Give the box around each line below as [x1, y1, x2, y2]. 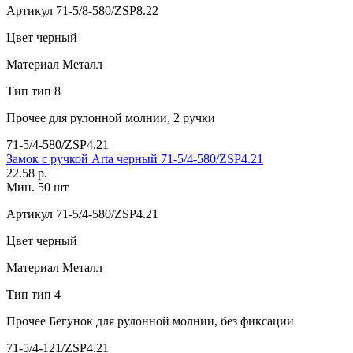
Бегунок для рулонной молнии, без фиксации [46, 314, 294, 328]
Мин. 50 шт [6, 180, 69, 194]
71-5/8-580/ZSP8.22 [53, 3, 158, 17]
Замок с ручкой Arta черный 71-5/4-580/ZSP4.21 [6, 151, 263, 165]
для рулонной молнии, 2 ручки [46, 110, 215, 124]
